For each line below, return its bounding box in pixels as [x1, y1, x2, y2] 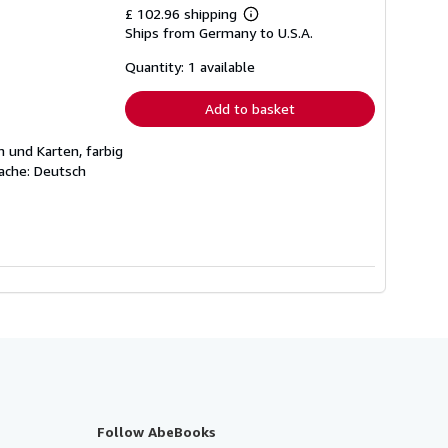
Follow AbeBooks [97, 423, 216, 440]
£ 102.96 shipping [125, 5, 241, 22]
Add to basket [205, 100, 295, 117]
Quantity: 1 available [125, 58, 255, 75]
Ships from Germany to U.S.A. [125, 24, 313, 41]
